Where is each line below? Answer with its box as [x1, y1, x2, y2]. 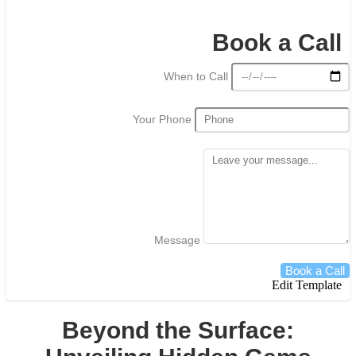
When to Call [164, 70, 232, 83]
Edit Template [272, 278, 342, 292]
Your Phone [133, 113, 195, 126]
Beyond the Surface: [62, 317, 294, 344]
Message [154, 234, 203, 247]
